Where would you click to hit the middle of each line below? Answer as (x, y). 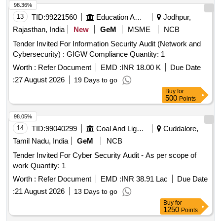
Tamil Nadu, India (40, 141)
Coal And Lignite (140, 129)
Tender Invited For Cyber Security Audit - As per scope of (105, 155)
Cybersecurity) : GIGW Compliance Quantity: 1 (147, 54)
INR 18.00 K (141, 68)
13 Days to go (96, 192)
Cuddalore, (180, 129)
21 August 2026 (40, 191)
